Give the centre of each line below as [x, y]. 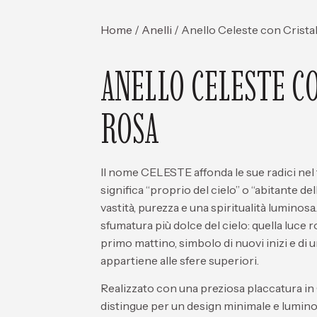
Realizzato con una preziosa [174, 288]
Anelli [157, 30]
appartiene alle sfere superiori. [180, 260]
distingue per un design [162, 306]
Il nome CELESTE [146, 172]
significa [123, 190]
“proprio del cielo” [193, 190]
